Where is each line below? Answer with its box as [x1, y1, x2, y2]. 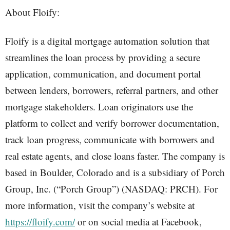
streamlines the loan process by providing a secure [5, 51, 200, 64]
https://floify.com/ [5, 215, 75, 228]
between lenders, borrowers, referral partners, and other [5, 84, 218, 97]
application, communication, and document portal [5, 67, 201, 80]
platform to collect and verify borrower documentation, [5, 117, 219, 129]
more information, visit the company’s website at [5, 199, 195, 212]
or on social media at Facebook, [75, 215, 202, 228]
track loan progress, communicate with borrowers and [5, 133, 215, 146]
